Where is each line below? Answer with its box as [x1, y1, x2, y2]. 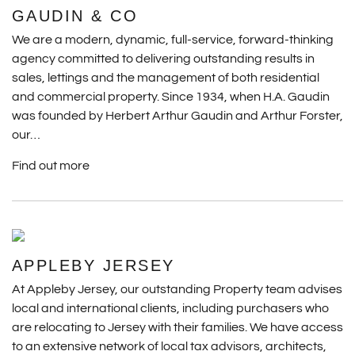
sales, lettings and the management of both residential [11, 71, 319, 84]
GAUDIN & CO [11, 7, 139, 25]
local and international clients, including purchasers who [11, 302, 329, 315]
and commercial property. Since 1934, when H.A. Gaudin [11, 90, 330, 103]
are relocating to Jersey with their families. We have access [11, 321, 343, 334]
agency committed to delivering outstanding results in [11, 52, 315, 65]
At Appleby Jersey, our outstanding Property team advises [11, 283, 342, 296]
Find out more [11, 159, 90, 172]
